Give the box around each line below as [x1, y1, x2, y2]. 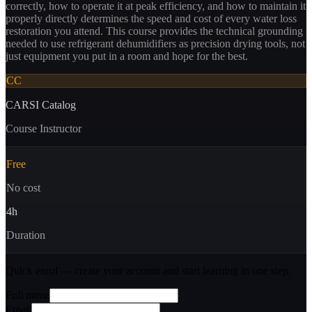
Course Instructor [6, 122, 81, 134]
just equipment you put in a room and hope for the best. [6, 49, 248, 62]
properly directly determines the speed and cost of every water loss [6, 12, 297, 24]
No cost [6, 181, 40, 194]
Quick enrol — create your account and [6, 264, 182, 276]
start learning [182, 264, 238, 276]
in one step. [238, 264, 291, 276]
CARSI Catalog [6, 98, 76, 111]
